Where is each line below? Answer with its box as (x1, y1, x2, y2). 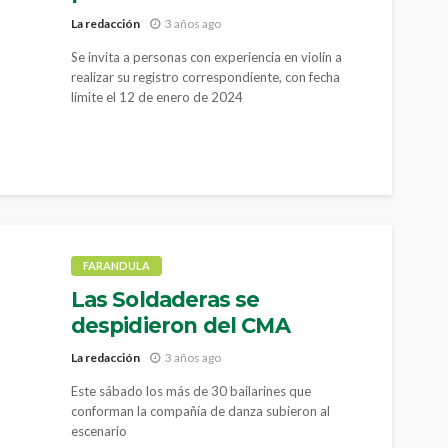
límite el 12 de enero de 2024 (70, 88, 243, 105)
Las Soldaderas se (70, 287, 260, 312)
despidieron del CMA (70, 313, 290, 338)
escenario (70, 422, 127, 439)
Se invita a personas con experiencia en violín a (70, 48, 342, 65)
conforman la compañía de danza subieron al (70, 402, 330, 419)
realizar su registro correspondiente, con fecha (70, 68, 340, 85)
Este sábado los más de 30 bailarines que (70, 382, 311, 399)
